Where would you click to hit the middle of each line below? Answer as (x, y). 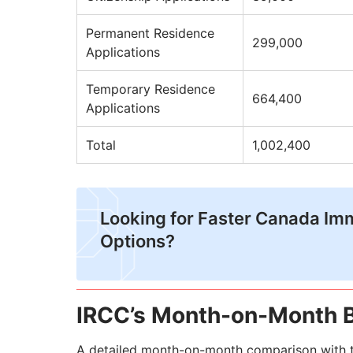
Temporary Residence (150, 89)
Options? (137, 242)
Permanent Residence (150, 33)
